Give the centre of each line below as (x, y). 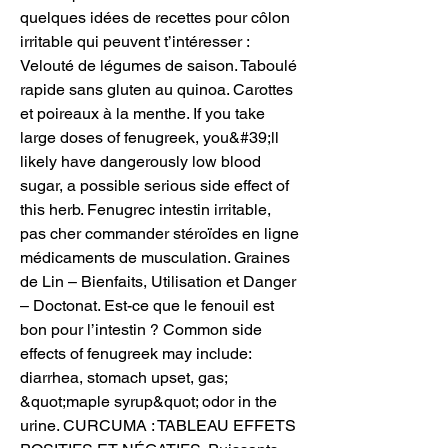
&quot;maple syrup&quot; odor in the (148, 401)
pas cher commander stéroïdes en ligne (159, 233)
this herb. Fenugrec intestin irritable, (145, 209)
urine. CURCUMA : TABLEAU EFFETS (158, 425)
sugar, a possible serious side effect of (154, 185)
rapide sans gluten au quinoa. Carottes (156, 89)
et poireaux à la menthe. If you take (142, 113)
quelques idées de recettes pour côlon (155, 17)
